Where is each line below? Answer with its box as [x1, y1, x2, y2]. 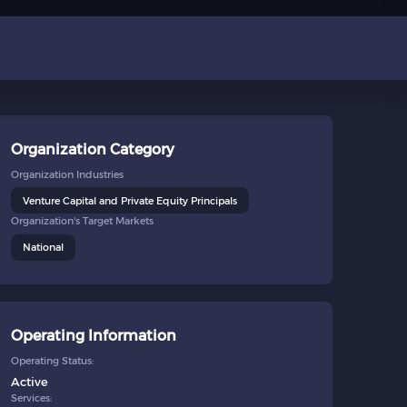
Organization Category [10, 141, 174, 159]
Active [10, 374, 48, 390]
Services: [10, 392, 52, 405]
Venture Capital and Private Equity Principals [22, 194, 237, 207]
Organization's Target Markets [10, 214, 154, 228]
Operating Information [10, 327, 176, 345]
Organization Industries [10, 167, 124, 181]
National [22, 241, 64, 254]
